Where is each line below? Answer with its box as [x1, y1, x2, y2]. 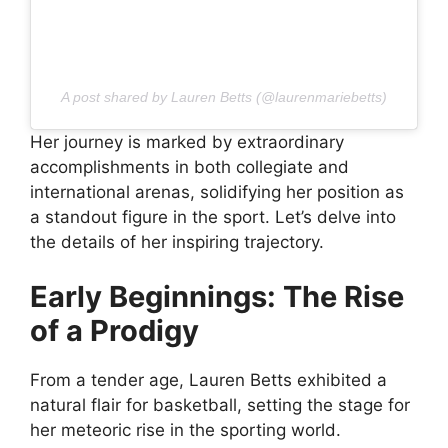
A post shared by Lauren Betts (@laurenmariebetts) [61, 88, 387, 105]
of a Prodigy [30, 313, 199, 349]
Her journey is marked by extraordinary [30, 131, 344, 152]
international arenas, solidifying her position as [30, 181, 404, 202]
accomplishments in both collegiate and [30, 156, 349, 177]
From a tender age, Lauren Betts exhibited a [30, 370, 387, 391]
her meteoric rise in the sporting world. [30, 420, 341, 441]
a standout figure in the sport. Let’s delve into [30, 206, 396, 227]
